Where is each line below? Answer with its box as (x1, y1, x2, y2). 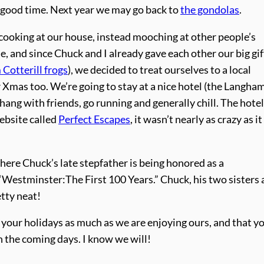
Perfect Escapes (58, 113, 130, 126)
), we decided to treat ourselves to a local (68, 64, 251, 77)
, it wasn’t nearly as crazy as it (130, 113, 262, 126)
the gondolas (180, 4, 239, 16)
